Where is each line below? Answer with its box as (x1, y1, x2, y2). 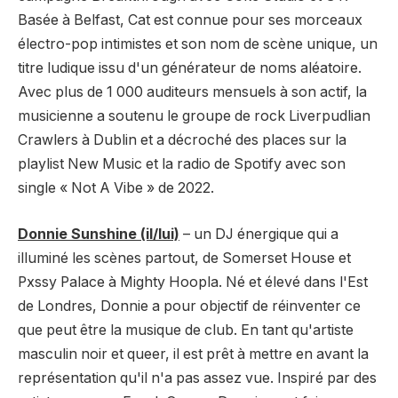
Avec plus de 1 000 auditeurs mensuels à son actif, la (18, 84, 367, 101)
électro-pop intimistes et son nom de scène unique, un (18, 36, 378, 53)
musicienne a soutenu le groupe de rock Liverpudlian (18, 107, 370, 125)
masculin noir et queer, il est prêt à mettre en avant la (18, 345, 369, 362)
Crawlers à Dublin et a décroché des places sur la (18, 131, 346, 149)
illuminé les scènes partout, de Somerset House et (18, 249, 351, 267)
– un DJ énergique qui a (179, 225, 338, 243)
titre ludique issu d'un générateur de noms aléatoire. (18, 60, 362, 77)
